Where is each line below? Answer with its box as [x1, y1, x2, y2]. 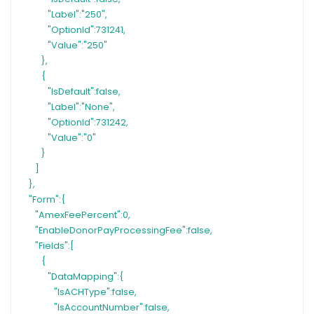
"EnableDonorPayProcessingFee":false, [35, 224, 212, 237]
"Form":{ [29, 193, 65, 206]
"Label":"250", [48, 8, 107, 21]
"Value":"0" [48, 132, 96, 144]
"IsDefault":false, [48, 86, 121, 98]
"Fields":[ [35, 240, 74, 252]
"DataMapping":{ [48, 271, 123, 283]
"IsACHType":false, [54, 286, 137, 299]
